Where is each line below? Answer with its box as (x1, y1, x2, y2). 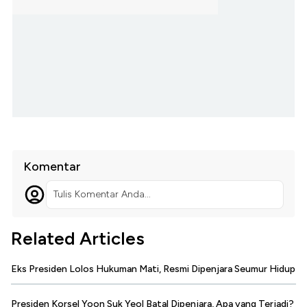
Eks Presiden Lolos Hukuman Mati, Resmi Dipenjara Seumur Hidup (11, 263, 295, 275)
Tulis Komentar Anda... (53, 188, 151, 201)
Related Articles (11, 228, 145, 250)
